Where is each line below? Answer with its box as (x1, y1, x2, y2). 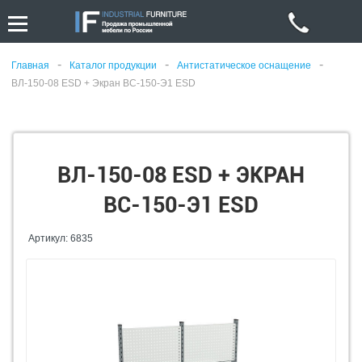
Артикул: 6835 (28, 233, 93, 244)
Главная (11, 60, 49, 71)
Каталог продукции (69, 60, 157, 71)
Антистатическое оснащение (177, 60, 311, 71)
